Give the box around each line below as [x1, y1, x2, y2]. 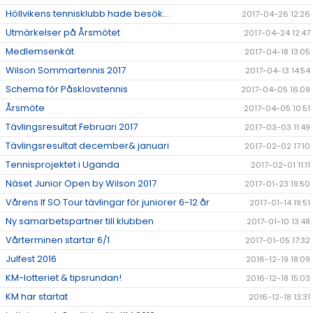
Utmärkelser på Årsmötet [6, 26, 120, 40]
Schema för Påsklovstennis [6, 82, 128, 96]
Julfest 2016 [6, 252, 57, 266]
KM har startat [6, 290, 68, 304]
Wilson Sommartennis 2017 [6, 64, 126, 78]
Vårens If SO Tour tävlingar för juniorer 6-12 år [6, 196, 210, 210]
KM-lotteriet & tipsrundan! [6, 271, 122, 285]
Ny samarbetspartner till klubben [6, 214, 154, 228]
